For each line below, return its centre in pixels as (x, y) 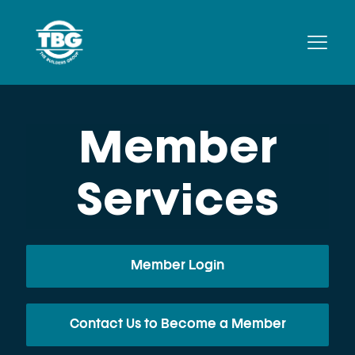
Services (177, 203)
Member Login (177, 267)
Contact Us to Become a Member (177, 325)
